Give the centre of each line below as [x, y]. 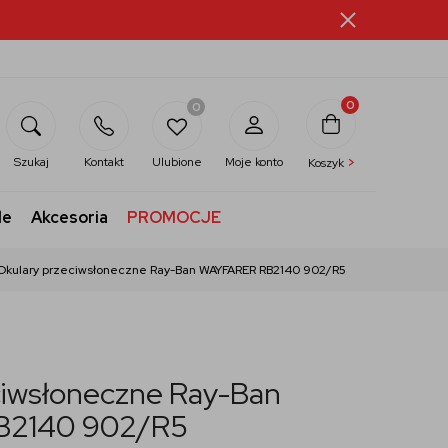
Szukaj [31, 161]
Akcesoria [69, 217]
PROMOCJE [173, 217]
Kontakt [104, 161]
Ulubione [177, 161]
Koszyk [327, 163]
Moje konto [254, 161]
